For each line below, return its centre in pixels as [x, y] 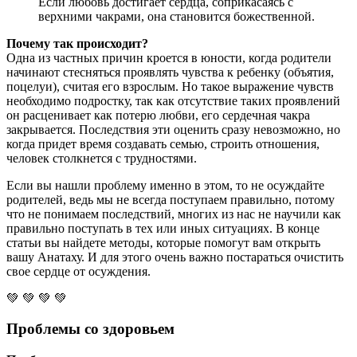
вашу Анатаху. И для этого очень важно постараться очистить [175, 257]
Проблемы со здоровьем [90, 329]
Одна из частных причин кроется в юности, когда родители [169, 57]
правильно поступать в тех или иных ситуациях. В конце [163, 228]
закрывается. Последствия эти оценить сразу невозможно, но [173, 129]
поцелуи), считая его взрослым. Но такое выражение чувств [170, 86]
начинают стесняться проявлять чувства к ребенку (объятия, [170, 72]
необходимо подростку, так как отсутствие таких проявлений [173, 100]
